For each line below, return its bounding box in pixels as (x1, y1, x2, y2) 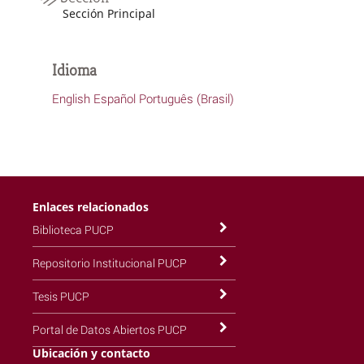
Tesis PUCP (32, 288, 89, 304)
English (51, 89, 90, 106)
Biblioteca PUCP (32, 221, 114, 237)
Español (93, 89, 136, 106)
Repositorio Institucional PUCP (32, 254, 187, 271)
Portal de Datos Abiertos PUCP (32, 321, 187, 337)
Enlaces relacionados (32, 198, 149, 214)
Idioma (51, 59, 97, 80)
